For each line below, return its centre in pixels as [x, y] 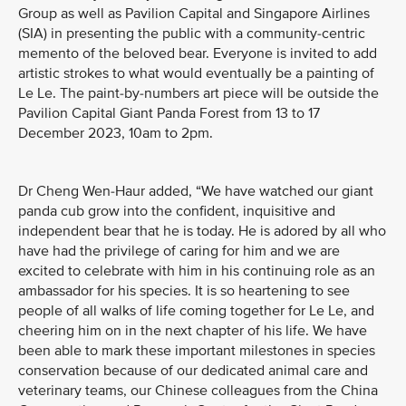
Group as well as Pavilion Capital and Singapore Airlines [194, 14]
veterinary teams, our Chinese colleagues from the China [198, 391]
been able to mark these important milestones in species [197, 351]
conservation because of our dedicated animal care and [193, 371]
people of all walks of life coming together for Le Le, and [196, 311]
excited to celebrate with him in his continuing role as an [197, 271]
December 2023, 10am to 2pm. [116, 133]
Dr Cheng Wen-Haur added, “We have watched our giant [196, 191]
